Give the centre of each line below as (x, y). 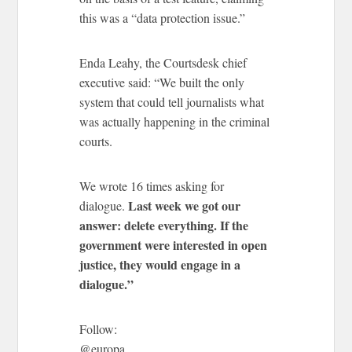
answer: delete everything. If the (164, 225)
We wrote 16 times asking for (152, 185)
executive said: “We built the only (162, 82)
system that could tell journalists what (172, 101)
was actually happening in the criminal (175, 121)
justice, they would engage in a (160, 264)
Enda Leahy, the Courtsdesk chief (163, 62)
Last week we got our (183, 205)
